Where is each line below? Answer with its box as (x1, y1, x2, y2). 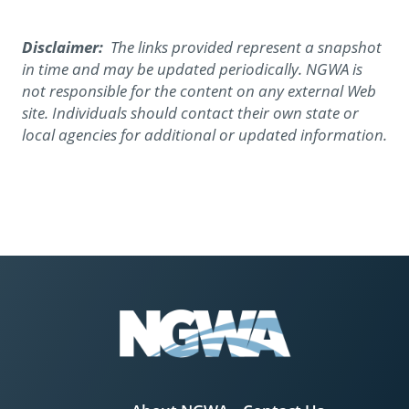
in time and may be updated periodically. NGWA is (22, 58, 362, 80)
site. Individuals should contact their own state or (22, 102, 359, 124)
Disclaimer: (22, 37, 107, 58)
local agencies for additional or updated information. (22, 124, 387, 146)
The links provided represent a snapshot (107, 37, 382, 58)
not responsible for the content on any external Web (22, 80, 376, 102)
